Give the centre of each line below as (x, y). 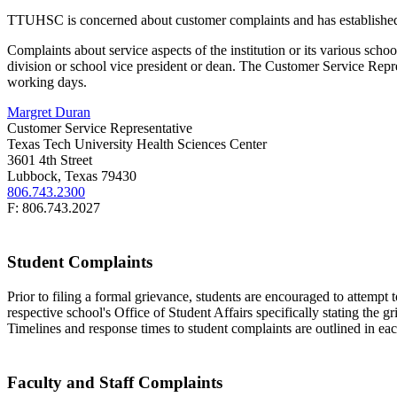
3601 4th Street (50, 160)
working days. (47, 82)
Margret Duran (49, 113)
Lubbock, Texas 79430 (72, 176)
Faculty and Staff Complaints (115, 382)
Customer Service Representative (100, 128)
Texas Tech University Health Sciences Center (137, 144)
